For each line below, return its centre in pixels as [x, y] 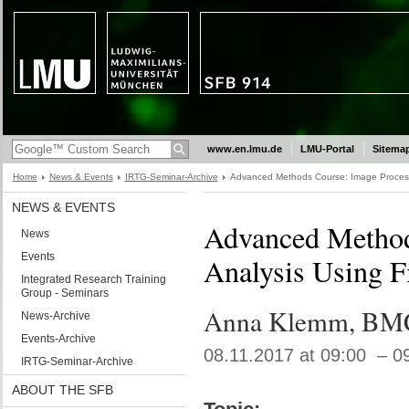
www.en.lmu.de [244, 149]
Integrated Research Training [93, 279]
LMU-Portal [327, 149]
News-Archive [55, 316]
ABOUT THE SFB [62, 390]
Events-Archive [58, 339]
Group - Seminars [64, 293]
